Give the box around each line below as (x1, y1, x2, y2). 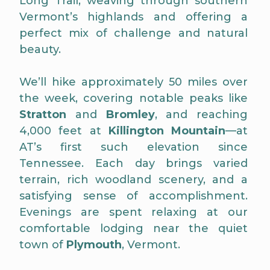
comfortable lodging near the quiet (19, 222, 248, 236)
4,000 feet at (19, 124, 108, 138)
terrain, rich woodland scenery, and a (19, 173, 248, 187)
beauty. (19, 43, 61, 57)
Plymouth (66, 238, 122, 252)
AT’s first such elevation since (19, 140, 248, 154)
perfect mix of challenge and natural (19, 27, 248, 40)
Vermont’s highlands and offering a (19, 10, 248, 24)
